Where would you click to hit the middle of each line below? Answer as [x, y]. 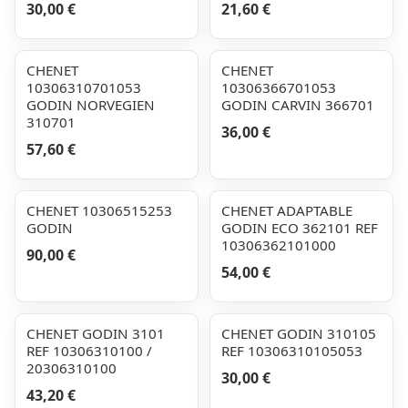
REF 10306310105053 [292, 351]
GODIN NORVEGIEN [91, 105]
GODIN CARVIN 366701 [298, 105]
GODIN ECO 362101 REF [300, 228]
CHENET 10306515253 [99, 210]
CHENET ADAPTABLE [287, 210]
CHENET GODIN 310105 [299, 333]
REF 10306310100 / [89, 351]
